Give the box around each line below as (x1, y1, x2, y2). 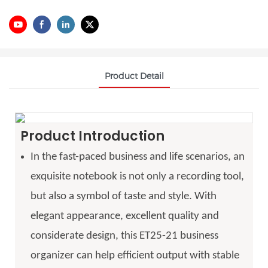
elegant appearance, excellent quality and (30, 210, 219, 222)
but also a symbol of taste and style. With (30, 190, 217, 202)
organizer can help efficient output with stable (30, 249, 239, 261)
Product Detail (104, 70, 164, 81)
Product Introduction (20, 127, 165, 146)
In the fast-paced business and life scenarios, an (30, 151, 245, 163)
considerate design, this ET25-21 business (30, 230, 218, 242)
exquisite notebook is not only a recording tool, (30, 170, 244, 182)
